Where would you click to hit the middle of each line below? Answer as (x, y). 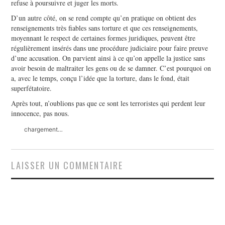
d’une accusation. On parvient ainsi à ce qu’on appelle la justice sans (108, 58)
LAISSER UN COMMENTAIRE (67, 165)
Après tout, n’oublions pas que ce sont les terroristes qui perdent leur (108, 103)
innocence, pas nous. (40, 113)
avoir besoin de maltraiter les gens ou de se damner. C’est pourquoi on (111, 68)
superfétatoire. (32, 88)
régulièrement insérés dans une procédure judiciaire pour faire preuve (110, 48)
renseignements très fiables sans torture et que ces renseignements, (105, 28)
